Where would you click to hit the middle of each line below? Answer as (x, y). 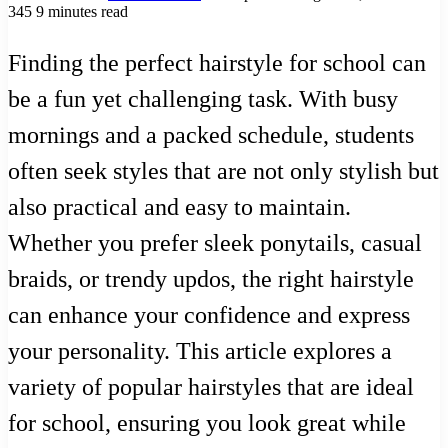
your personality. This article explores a (200, 350)
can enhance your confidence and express (209, 314)
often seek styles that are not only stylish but (223, 170)
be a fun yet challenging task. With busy (203, 98)
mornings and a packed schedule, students (211, 134)
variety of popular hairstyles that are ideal (211, 386)
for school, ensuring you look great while (207, 422)
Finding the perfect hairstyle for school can (217, 62)
